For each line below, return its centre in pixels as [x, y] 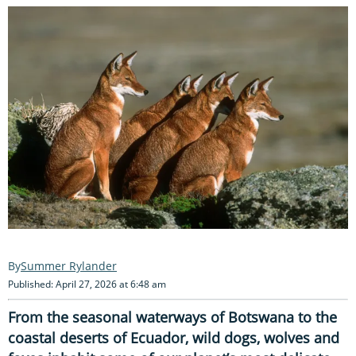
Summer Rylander [69, 265]
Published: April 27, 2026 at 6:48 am [87, 284]
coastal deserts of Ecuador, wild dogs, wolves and [174, 337]
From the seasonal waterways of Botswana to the [172, 317]
